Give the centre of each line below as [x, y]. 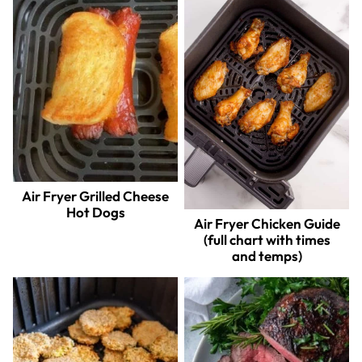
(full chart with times [267, 239]
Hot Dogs [95, 212]
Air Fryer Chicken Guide [267, 223]
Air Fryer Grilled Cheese [95, 196]
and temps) [267, 255]
